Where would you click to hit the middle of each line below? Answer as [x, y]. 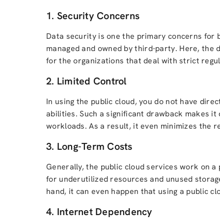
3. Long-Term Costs [89, 146]
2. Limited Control [86, 81]
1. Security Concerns [93, 16]
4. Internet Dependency [99, 212]
